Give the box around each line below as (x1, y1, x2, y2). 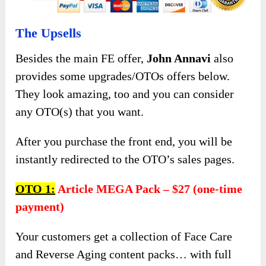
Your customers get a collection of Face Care (15, 229, 233, 243)
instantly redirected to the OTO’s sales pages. (15, 152, 235, 166)
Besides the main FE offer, (15, 51, 147, 65)
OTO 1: (15, 182, 56, 195)
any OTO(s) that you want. (15, 104, 144, 118)
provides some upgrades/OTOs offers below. (15, 69, 230, 83)
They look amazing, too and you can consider (15, 87, 235, 100)
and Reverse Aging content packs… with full (15, 247, 232, 261)
